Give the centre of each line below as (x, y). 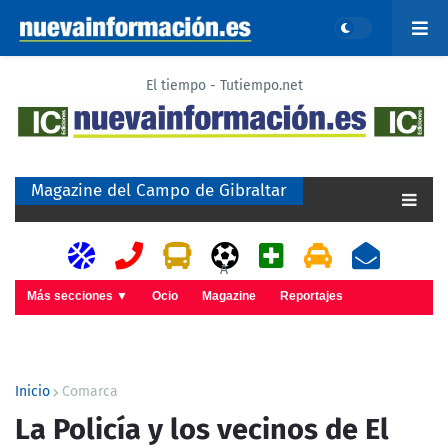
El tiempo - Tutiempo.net (224, 85)
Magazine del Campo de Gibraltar (159, 190)
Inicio (32, 391)
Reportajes (311, 295)
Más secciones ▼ (77, 295)
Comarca (90, 391)
